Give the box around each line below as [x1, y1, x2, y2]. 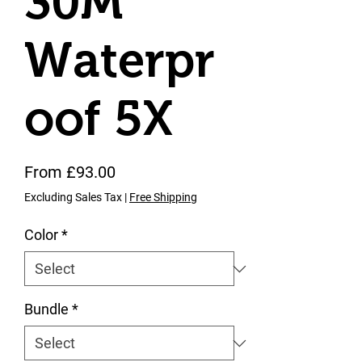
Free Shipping [129, 191, 197, 204]
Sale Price [115, 162, 187, 181]
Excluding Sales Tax [24, 191, 122, 204]
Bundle [24, 301, 69, 318]
